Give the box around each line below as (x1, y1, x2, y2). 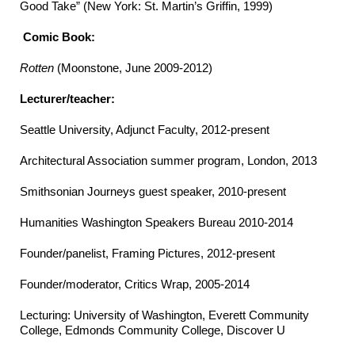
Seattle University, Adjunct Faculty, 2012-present (20, 123, 269, 137)
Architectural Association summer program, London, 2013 (20, 154, 317, 168)
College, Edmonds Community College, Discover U (20, 323, 285, 338)
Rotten (20, 61, 54, 75)
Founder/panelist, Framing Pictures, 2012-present (20, 246, 275, 261)
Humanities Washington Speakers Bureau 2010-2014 (20, 216, 293, 230)
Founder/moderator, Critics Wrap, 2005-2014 (20, 277, 250, 292)
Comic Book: (23, 30, 95, 44)
